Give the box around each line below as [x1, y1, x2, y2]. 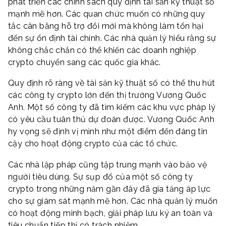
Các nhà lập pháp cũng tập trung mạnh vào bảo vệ [8, 159, 207, 169]
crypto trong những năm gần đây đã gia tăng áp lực [8, 184, 211, 194]
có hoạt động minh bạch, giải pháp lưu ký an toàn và [8, 208, 213, 218]
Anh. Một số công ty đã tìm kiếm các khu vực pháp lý [8, 102, 216, 112]
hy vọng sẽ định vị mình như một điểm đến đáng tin [8, 127, 208, 137]
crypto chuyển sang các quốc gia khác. [8, 57, 161, 67]
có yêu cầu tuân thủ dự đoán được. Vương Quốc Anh [8, 115, 215, 125]
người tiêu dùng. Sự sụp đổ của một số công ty [8, 172, 193, 182]
